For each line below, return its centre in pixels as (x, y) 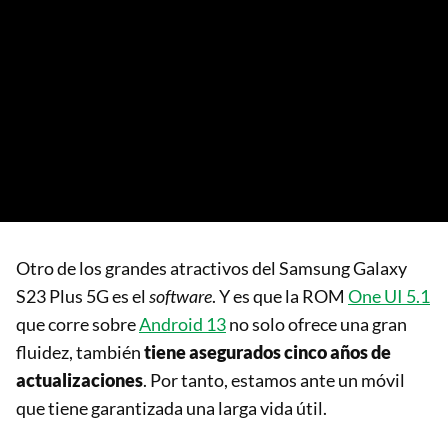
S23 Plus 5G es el (82, 296)
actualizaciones (79, 380)
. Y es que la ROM (280, 296)
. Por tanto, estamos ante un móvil (274, 380)
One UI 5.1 (389, 296)
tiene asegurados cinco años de (267, 352)
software (180, 296)
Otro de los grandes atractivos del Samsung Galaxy (211, 268)
